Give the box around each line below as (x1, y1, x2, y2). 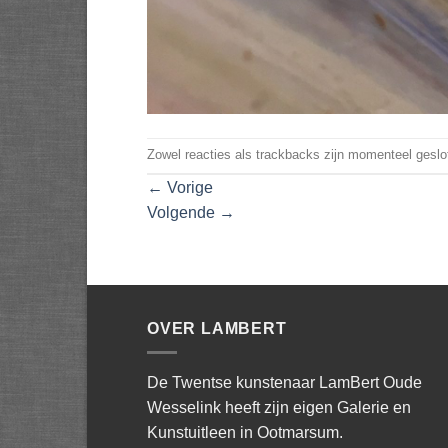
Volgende (147, 203, 219, 221)
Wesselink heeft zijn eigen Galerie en (147, 399, 411, 417)
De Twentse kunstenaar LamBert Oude (147, 374, 422, 392)
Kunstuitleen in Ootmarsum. (147, 424, 343, 442)
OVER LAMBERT (147, 319, 287, 337)
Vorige (163, 178, 213, 196)
